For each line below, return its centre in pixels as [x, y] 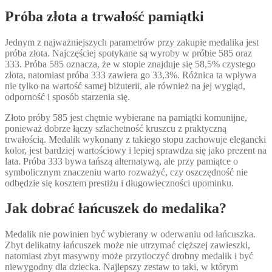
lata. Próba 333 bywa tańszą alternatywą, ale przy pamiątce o [121, 161]
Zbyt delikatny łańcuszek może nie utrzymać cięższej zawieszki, [127, 245]
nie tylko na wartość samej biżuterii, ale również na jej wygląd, [125, 86]
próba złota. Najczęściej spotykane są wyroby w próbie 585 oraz [128, 53]
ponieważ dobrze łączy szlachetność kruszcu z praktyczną [116, 128]
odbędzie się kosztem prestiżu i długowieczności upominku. [119, 183]
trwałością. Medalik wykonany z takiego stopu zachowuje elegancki [135, 139]
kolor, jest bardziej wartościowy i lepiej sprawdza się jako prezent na [136, 150]
